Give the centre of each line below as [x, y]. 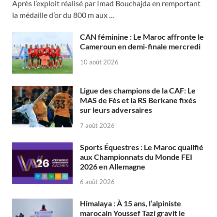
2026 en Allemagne [113, 166]
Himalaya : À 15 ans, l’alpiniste [131, 203]
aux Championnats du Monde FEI [136, 156]
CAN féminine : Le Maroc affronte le [142, 36]
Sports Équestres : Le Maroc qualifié [142, 147]
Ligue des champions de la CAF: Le [138, 90]
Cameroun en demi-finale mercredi [140, 46]
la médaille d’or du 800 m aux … [63, 15]
